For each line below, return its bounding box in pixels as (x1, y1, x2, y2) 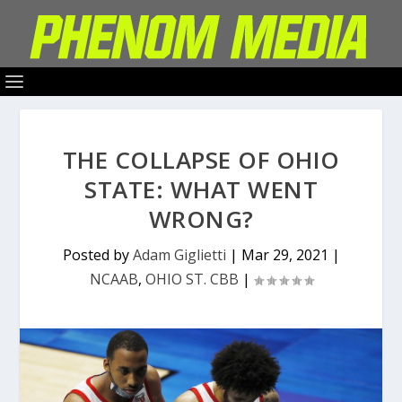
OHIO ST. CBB (144, 269, 239, 289)
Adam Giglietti (132, 245, 226, 265)
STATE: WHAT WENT (84, 173, 318, 205)
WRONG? (148, 203, 254, 235)
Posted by (62, 245, 133, 265)
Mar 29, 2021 (240, 245, 328, 265)
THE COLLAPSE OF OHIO (62, 144, 340, 176)
